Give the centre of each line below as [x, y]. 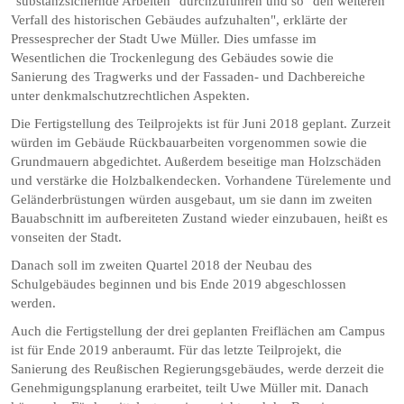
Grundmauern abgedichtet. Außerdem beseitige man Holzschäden [197, 161]
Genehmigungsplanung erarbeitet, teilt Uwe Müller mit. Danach [190, 388]
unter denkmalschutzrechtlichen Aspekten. [131, 96]
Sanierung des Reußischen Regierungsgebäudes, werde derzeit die [198, 369]
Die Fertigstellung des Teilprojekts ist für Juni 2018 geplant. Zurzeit [201, 124]
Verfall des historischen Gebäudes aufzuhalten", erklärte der [179, 20]
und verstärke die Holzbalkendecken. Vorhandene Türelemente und [202, 180]
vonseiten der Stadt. [67, 237]
